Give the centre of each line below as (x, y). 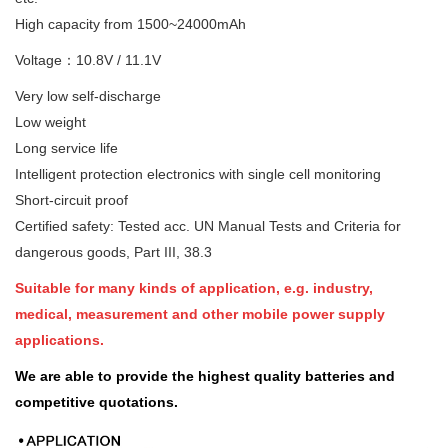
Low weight (50, 122)
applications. (59, 340)
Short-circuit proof (71, 200)
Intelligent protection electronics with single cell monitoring (198, 174)
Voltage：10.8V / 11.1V (88, 60)
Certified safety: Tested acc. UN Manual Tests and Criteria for (208, 226)
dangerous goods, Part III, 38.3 (113, 252)
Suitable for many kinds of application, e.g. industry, (194, 288)
